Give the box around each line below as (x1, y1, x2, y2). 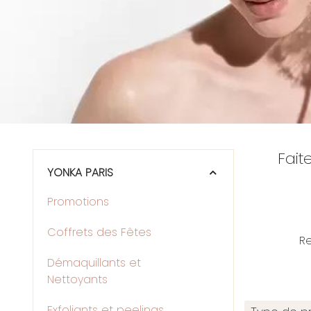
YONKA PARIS (47, 165, 113, 180)
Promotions (47, 194, 109, 210)
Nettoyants (47, 271, 108, 287)
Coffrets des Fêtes (47, 224, 151, 240)
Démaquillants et (47, 255, 141, 271)
